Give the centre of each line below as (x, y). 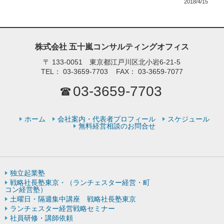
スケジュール (188, 119)
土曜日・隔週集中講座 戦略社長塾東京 (73, 199)
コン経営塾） (26, 190)
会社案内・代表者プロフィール (106, 119)
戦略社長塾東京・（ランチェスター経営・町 (80, 183)
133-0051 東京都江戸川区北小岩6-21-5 (116, 62)
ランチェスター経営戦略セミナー (62, 209)
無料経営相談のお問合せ (117, 126)
